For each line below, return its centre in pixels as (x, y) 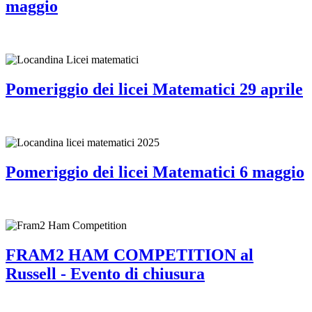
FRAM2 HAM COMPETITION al (130, 255)
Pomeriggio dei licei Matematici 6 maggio (155, 172)
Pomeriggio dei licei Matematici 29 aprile (154, 89)
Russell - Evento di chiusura (105, 273)
